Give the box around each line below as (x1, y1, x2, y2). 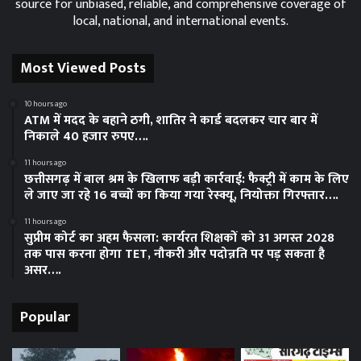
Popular (20, 305, 70, 330)
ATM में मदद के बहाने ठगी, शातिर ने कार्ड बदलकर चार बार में (24, 109, 317, 131)
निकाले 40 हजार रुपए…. (24, 125, 148, 147)
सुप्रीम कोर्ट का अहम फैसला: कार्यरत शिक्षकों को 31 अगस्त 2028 (24, 226, 334, 249)
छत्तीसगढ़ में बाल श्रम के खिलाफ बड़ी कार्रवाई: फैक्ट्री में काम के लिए (24, 168, 349, 190)
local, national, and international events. (73, 10, 288, 32)
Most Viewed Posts (20, 56, 146, 81)
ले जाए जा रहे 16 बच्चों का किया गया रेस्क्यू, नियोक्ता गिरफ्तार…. (24, 184, 338, 206)
